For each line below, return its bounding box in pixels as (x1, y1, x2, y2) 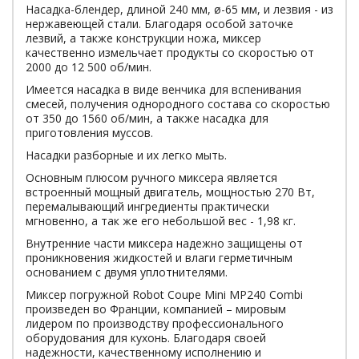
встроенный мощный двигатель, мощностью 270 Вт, (26, 184, 315, 200)
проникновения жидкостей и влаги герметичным (26, 250, 292, 265)
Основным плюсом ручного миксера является (26, 170, 277, 185)
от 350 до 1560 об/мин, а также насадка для (26, 111, 268, 126)
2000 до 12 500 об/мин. (26, 59, 151, 75)
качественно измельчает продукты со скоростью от (26, 45, 314, 60)
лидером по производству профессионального (26, 316, 284, 331)
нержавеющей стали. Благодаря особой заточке (26, 16, 293, 31)
